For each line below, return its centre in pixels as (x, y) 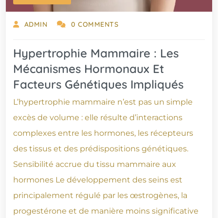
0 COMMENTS (95, 25)
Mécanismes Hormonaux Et (89, 69)
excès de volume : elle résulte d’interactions (98, 118)
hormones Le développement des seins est (98, 180)
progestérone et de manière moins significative (106, 211)
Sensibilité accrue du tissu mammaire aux (95, 164)
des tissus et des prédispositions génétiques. (101, 149)
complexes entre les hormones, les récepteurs (103, 133)
